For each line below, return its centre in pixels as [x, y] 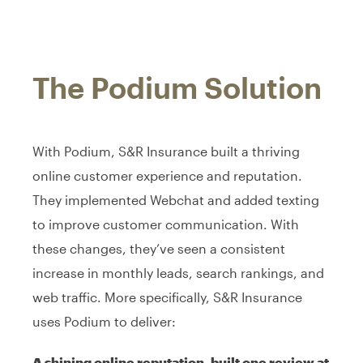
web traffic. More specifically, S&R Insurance [167, 297]
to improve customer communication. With [166, 224]
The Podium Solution [177, 87]
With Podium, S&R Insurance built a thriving [166, 151]
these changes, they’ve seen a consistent [159, 248]
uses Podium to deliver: [104, 321]
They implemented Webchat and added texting [176, 199]
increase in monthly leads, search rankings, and [178, 272]
